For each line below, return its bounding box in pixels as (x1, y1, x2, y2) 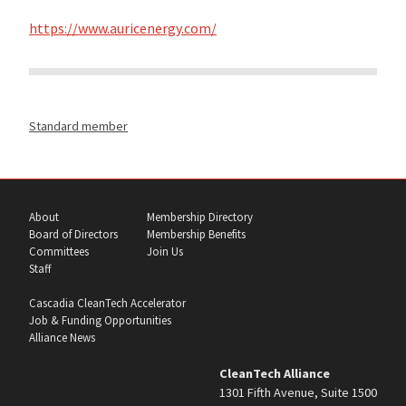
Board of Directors (29, 226, 118, 242)
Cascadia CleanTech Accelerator (29, 295, 186, 312)
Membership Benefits (147, 226, 246, 242)
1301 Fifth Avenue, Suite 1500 (219, 383, 377, 401)
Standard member (29, 118, 128, 135)
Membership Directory (147, 208, 253, 225)
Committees (29, 243, 89, 259)
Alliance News (29, 330, 95, 346)
